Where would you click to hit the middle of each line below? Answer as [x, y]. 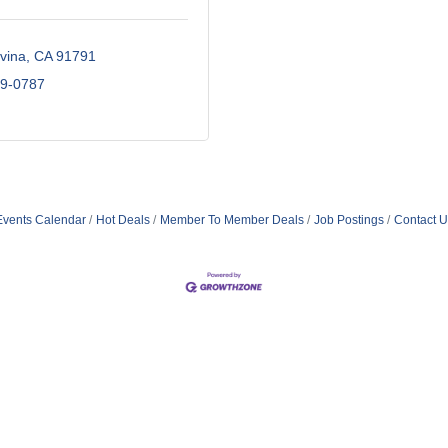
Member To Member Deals [232, 220]
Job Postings [349, 220]
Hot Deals [123, 220]
